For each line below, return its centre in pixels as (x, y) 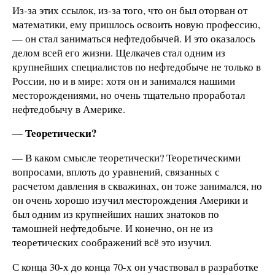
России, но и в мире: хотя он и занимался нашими (124, 80)
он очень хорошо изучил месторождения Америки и (130, 200)
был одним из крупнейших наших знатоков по (116, 214)
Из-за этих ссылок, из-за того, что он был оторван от (130, 10)
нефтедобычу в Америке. (69, 109)
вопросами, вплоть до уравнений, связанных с (116, 172)
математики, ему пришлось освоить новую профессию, (136, 24)
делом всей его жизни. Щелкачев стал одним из (119, 52)
